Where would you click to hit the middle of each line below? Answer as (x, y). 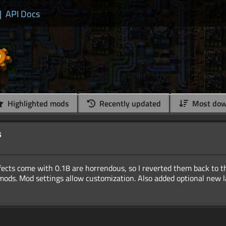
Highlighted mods (37, 104)
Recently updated (129, 104)
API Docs (23, 14)
